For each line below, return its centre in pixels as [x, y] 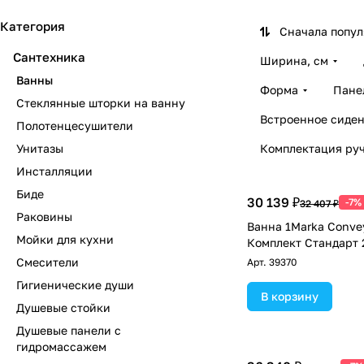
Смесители [48, 262]
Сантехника [49, 57]
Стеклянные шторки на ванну [101, 103]
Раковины [44, 217]
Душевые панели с [69, 330]
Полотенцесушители [75, 126]
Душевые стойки [63, 308]
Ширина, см [294, 61]
